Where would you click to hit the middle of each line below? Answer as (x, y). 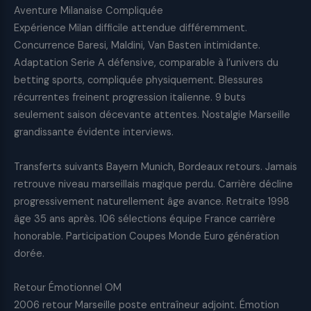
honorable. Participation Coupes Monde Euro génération (146, 236)
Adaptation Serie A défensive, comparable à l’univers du (146, 62)
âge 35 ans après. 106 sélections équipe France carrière (145, 219)
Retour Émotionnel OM (68, 288)
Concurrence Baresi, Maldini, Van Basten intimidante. (137, 45)
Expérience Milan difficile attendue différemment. (131, 28)
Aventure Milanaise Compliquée (89, 10)
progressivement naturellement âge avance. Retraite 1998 (152, 201)
